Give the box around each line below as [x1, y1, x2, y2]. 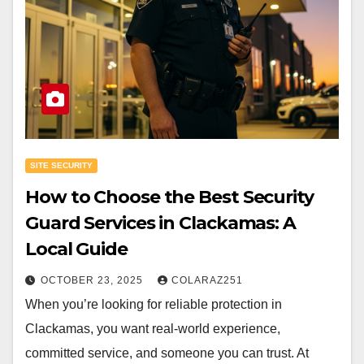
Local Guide [25, 238, 128, 260]
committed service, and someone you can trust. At [25, 346, 309, 360]
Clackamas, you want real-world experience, [25, 322, 280, 336]
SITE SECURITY [30, 161, 93, 170]
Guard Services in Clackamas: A [25, 212, 296, 234]
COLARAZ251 [171, 275, 243, 286]
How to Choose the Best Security [25, 186, 314, 208]
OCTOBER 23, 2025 [41, 275, 146, 286]
